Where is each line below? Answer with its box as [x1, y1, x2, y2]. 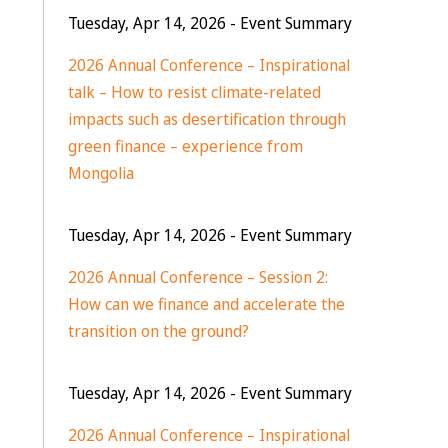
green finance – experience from [67, 135, 303, 157]
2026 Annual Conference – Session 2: [67, 266, 328, 288]
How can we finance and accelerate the [67, 293, 345, 315]
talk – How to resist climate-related [67, 81, 321, 103]
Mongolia [67, 162, 134, 184]
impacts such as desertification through [67, 108, 346, 130]
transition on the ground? [67, 320, 249, 342]
